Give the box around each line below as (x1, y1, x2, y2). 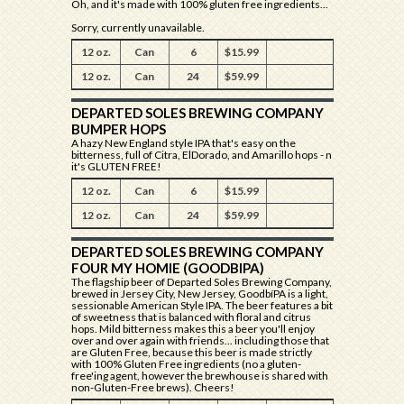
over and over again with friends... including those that (70, 334, 329, 347)
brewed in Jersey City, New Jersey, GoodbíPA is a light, (70, 287, 328, 300)
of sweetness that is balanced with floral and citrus (70, 310, 311, 324)
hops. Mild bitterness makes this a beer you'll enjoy (70, 322, 315, 335)
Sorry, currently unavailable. (70, 21, 205, 34)
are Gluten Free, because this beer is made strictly (70, 345, 312, 359)
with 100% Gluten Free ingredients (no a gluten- (70, 357, 301, 371)
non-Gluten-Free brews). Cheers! (70, 381, 234, 394)
